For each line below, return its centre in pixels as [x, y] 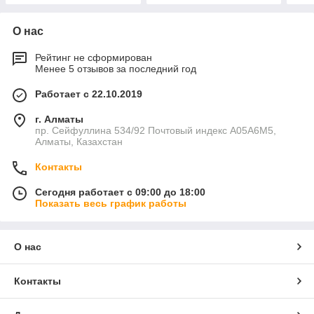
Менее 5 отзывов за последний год [116, 69]
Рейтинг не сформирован [94, 58]
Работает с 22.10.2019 [89, 94]
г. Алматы [59, 120]
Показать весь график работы [111, 204]
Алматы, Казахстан [79, 142]
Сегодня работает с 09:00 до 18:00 [120, 192]
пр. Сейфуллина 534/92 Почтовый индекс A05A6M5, [156, 131]
